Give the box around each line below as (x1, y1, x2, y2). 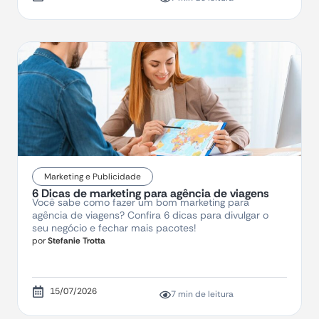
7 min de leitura (171, 288, 234, 300)
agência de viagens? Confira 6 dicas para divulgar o (32, 209, 268, 222)
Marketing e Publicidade (44, 171, 141, 183)
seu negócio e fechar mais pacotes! (32, 221, 196, 235)
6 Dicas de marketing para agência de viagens (32, 186, 269, 202)
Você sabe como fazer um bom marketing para (32, 196, 249, 209)
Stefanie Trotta (46, 235, 105, 247)
